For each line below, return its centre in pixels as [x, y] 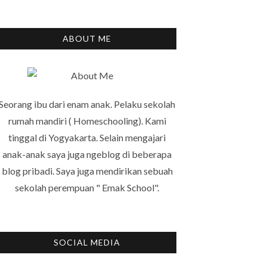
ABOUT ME [87, 38]
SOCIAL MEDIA [87, 242]
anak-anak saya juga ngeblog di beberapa [87, 154]
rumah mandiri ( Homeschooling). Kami [87, 120]
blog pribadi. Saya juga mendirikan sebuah [87, 170]
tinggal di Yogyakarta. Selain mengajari [87, 137]
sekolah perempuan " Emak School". [87, 187]
